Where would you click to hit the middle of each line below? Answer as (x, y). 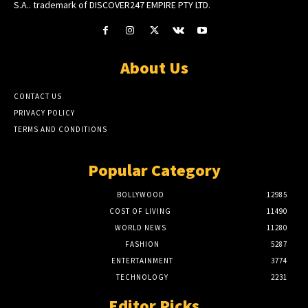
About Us (154, 68)
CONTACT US (38, 97)
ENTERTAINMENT (142, 261)
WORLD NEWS (140, 228)
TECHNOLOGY (142, 277)
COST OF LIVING (140, 211)
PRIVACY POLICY (44, 113)
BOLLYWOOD (140, 195)
